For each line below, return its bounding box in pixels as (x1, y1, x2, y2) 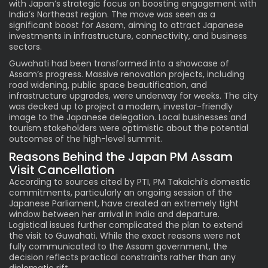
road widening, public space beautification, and (9, 78, 207, 91)
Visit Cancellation (9, 161, 114, 178)
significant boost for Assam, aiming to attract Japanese (9, 19, 243, 31)
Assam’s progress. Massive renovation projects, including (9, 68, 245, 80)
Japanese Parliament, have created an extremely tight (9, 197, 239, 209)
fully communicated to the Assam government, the (9, 240, 227, 252)
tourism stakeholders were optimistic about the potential (9, 121, 248, 134)
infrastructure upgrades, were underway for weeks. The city (9, 89, 258, 102)
